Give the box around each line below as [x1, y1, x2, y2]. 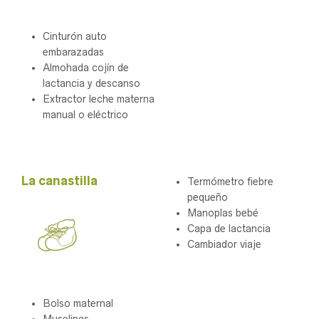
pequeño [187, 192, 228, 204]
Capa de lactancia [187, 223, 271, 235]
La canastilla [21, 174, 98, 189]
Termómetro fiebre [187, 176, 273, 188]
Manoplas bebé [187, 207, 258, 219]
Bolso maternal [43, 297, 113, 309]
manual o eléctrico [43, 108, 128, 120]
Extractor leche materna [43, 93, 155, 105]
